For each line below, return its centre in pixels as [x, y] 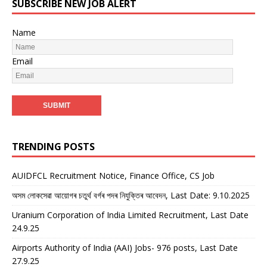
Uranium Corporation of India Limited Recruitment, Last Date [130, 215]
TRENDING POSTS [53, 146]
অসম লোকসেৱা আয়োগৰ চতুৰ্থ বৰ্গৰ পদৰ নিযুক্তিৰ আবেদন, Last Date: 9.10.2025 [131, 195]
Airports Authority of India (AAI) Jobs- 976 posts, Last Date [125, 247]
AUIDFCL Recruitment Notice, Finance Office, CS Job [113, 175]
